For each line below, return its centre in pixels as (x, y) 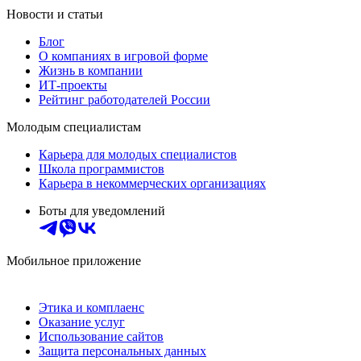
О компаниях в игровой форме (123, 56)
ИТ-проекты (73, 85)
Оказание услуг (82, 322)
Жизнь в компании (91, 71)
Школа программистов (102, 169)
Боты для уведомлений (102, 211)
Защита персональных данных (122, 351)
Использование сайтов (101, 337)
